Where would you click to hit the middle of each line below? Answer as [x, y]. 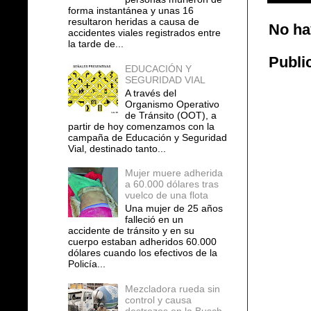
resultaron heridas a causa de [133, 22]
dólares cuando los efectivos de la [142, 252]
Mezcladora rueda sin [173, 288]
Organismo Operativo [173, 104]
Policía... [86, 263]
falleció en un [154, 219]
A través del [151, 93]
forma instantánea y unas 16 [131, 11]
